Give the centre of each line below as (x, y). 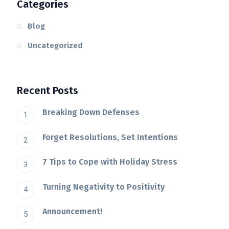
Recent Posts (48, 91)
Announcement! (73, 212)
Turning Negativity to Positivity (104, 187)
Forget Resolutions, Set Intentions (110, 137)
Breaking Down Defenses (91, 112)
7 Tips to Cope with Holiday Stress (110, 162)
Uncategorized (55, 46)
